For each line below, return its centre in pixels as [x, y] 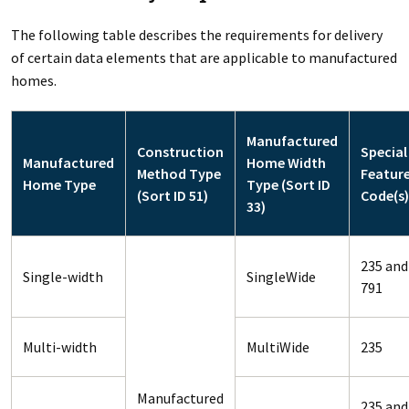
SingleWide [281, 277]
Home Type [59, 184]
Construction [180, 152]
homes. [33, 80]
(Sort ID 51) [172, 195]
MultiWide [278, 347]
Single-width [63, 277]
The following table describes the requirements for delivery [196, 35]
